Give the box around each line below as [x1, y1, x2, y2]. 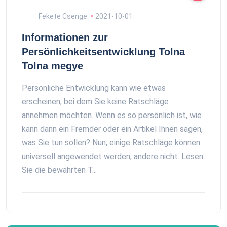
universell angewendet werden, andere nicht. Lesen [22, 151, 203, 161]
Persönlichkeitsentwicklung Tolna [22, 46, 185, 57]
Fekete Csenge [37, 12, 87, 20]
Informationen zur [22, 31, 108, 43]
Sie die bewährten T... [22, 165, 97, 175]
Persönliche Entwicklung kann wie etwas [22, 83, 166, 93]
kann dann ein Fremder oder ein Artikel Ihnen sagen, [22, 124, 203, 134]
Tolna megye [22, 60, 83, 71]
